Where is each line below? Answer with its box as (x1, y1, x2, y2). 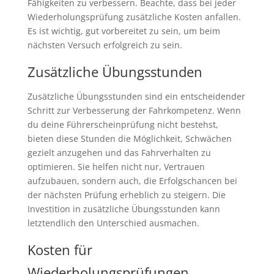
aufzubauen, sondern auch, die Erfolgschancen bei (27, 175, 237, 187)
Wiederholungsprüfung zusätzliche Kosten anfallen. (27, 11, 241, 23)
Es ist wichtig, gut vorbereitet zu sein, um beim (27, 25, 220, 37)
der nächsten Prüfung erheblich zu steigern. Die (27, 189, 226, 201)
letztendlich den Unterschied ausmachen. (27, 217, 199, 229)
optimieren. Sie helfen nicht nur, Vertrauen (27, 161, 205, 173)
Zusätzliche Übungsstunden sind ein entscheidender (27, 91, 245, 103)
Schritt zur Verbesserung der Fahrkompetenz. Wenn (27, 105, 241, 117)
